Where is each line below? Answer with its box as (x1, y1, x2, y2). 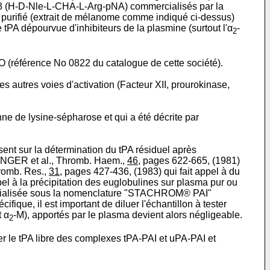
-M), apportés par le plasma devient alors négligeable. (13, 209, 242, 220)
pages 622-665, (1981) (140, 155, 240, 166)
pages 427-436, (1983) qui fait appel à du (62, 166, 240, 177)
